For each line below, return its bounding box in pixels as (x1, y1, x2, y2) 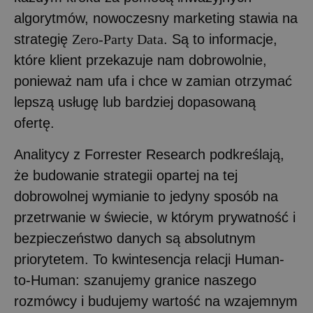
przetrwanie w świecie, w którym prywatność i (14, 209, 296, 225)
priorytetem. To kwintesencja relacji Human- (14, 251, 284, 267)
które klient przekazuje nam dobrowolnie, (14, 52, 267, 68)
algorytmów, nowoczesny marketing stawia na (14, 10, 298, 27)
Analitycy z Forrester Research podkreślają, (14, 146, 284, 162)
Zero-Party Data (72, 31, 163, 48)
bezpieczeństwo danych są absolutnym (14, 230, 256, 246)
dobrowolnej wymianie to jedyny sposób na (14, 188, 278, 204)
